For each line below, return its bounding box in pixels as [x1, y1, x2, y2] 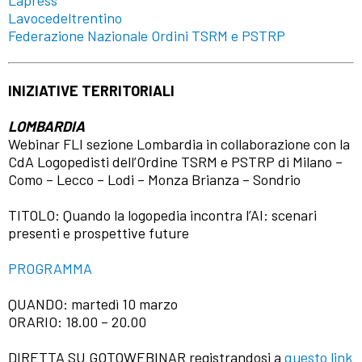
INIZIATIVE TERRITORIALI [8, 82, 175, 100]
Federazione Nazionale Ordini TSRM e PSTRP [8, 27, 285, 45]
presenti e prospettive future [8, 224, 189, 242]
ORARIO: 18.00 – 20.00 [8, 313, 146, 331]
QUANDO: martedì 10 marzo [8, 295, 178, 314]
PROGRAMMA [8, 259, 92, 278]
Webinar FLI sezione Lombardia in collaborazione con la [8, 135, 350, 154]
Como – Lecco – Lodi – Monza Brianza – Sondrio [8, 170, 301, 189]
